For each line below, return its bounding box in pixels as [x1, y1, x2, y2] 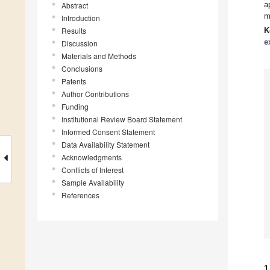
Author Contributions [61, 89, 129, 99]
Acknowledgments [61, 152, 122, 163]
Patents [61, 76, 86, 87]
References [61, 190, 99, 201]
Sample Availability [61, 177, 124, 188]
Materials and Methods [61, 51, 136, 61]
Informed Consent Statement [61, 127, 155, 137]
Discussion [61, 38, 98, 49]
